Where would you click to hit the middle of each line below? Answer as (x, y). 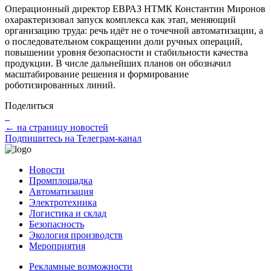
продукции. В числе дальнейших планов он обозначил (118, 63)
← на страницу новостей (57, 127)
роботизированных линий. (60, 85)
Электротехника (63, 202)
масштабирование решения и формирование (97, 74)
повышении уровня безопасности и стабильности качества (126, 52)
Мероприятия (57, 246)
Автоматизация (61, 191)
